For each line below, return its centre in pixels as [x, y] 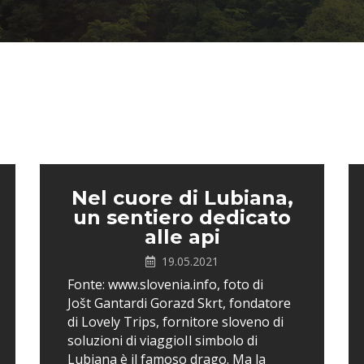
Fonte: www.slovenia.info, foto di [165, 284]
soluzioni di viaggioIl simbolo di [162, 340]
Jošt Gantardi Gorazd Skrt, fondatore [179, 303]
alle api [182, 237]
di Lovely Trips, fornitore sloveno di [175, 322]
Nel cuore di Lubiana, [182, 198]
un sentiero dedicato [182, 217]
